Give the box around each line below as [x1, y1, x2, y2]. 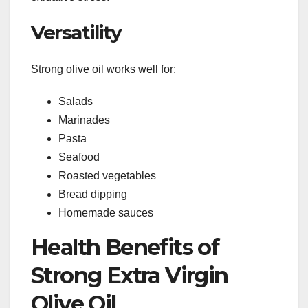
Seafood [58, 151, 100, 164]
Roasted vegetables [58, 170, 156, 182]
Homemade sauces [58, 207, 153, 219]
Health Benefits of [31, 234, 219, 261]
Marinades [58, 114, 110, 126]
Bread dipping [58, 188, 127, 201]
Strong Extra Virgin [31, 262, 228, 289]
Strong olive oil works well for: [31, 63, 176, 76]
